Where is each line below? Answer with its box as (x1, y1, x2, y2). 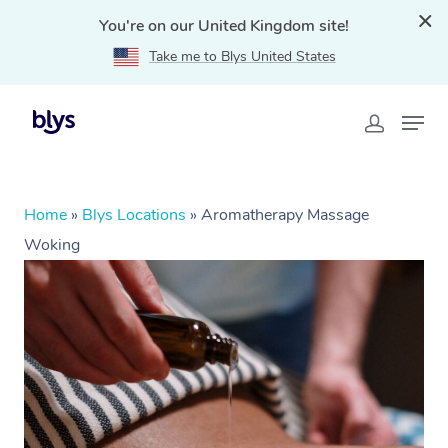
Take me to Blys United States (148, 47, 336, 66)
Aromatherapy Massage (201, 204, 369, 226)
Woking (24, 234, 80, 256)
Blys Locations (82, 204, 186, 226)
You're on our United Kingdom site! (99, 15, 349, 37)
